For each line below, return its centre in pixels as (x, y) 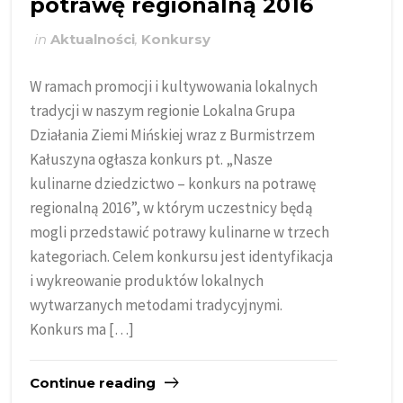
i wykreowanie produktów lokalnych (147, 280)
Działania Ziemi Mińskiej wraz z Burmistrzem (173, 134)
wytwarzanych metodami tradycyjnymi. (157, 304)
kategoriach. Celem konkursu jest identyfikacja (182, 256)
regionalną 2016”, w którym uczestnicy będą (172, 207)
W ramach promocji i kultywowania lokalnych (174, 86)
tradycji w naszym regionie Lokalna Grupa (163, 110)
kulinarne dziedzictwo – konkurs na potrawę (173, 183)
